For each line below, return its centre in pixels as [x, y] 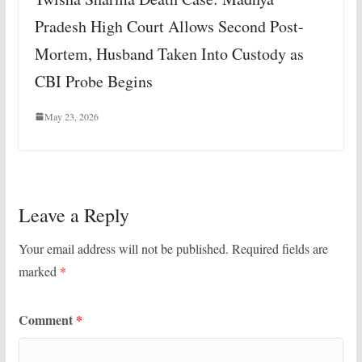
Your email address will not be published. [123, 249]
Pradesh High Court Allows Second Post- [169, 27]
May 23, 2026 [71, 117]
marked [39, 271]
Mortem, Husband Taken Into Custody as [169, 54]
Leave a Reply [74, 215]
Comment [47, 320]
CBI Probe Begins [93, 82]
